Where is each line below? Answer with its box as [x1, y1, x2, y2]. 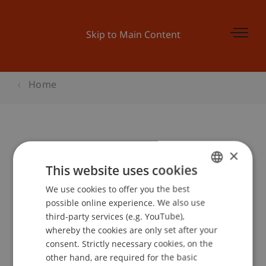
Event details [30, 195, 92, 207]
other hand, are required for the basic [46, 251, 198, 263]
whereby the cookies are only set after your [46, 224, 218, 236]
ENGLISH [201, 203, 229, 213]
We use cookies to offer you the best [46, 183, 190, 195]
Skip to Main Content [85, 30, 180, 42]
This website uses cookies [46, 161, 198, 179]
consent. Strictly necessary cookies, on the [46, 237, 213, 249]
